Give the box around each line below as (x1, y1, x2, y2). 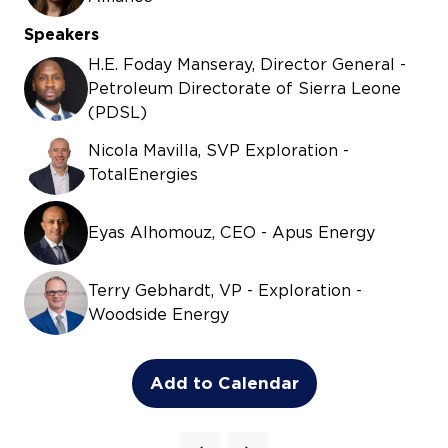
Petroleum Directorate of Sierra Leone (88, 78, 401, 98)
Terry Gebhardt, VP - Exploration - (88, 280, 362, 300)
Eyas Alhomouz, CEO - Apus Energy (88, 222, 375, 242)
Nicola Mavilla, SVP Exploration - (88, 140, 349, 160)
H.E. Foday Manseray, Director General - (88, 54, 406, 74)
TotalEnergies (88, 164, 198, 184)
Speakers (24, 24, 99, 44)
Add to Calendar (149, 372, 299, 393)
